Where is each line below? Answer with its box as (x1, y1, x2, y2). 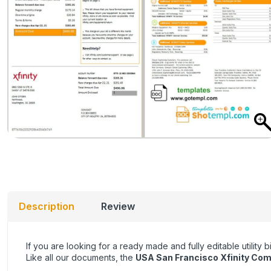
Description (19, 200, 74, 213)
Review (101, 200, 135, 213)
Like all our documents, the (26, 252, 135, 263)
